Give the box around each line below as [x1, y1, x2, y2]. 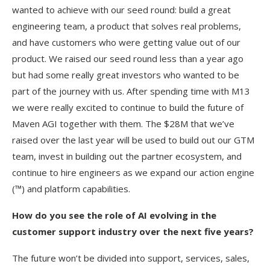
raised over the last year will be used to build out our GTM [12, 134, 254, 146]
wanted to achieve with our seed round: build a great [12, 4, 231, 16]
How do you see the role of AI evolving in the [12, 209, 216, 221]
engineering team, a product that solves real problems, [12, 20, 241, 32]
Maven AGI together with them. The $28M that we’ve [12, 118, 234, 130]
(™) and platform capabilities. [12, 183, 130, 195]
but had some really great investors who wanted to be [12, 69, 239, 81]
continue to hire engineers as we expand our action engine [12, 166, 254, 178]
